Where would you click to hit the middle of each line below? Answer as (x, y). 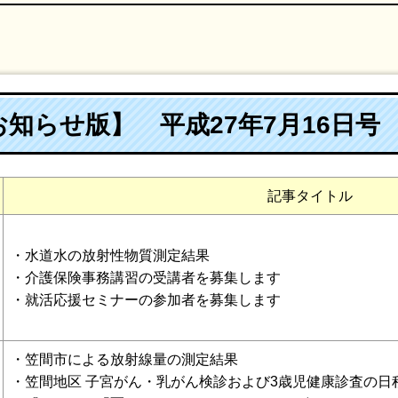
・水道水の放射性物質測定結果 (110, 255)
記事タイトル (310, 196)
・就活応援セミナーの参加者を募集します (146, 300)
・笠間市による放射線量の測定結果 (124, 359)
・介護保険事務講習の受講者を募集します (146, 278)
